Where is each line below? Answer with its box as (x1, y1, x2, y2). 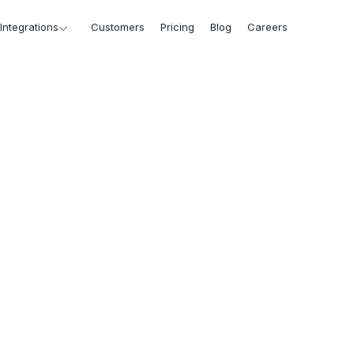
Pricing (160, 21, 194, 33)
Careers (247, 21, 288, 33)
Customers (91, 21, 145, 33)
